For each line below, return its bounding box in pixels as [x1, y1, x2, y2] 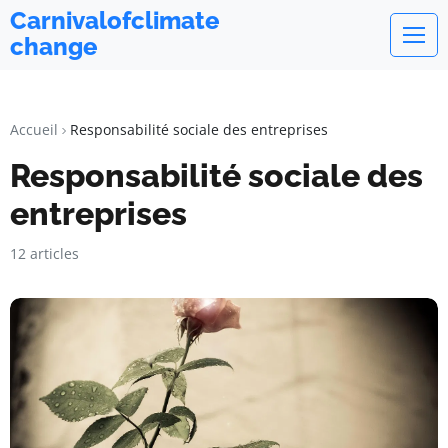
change [10, 32, 98, 61]
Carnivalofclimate [10, 6, 220, 35]
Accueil [10, 120, 58, 139]
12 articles [10, 244, 79, 263]
